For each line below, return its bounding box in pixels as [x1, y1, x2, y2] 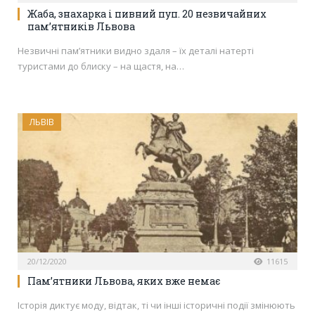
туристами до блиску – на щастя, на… [18, 59, 184, 72]
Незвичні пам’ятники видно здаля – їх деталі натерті [18, 44, 254, 57]
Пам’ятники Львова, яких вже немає [27, 274, 220, 288]
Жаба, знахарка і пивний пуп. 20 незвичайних [27, 6, 266, 20]
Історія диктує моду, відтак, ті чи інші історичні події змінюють [18, 298, 295, 311]
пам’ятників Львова [27, 19, 135, 33]
